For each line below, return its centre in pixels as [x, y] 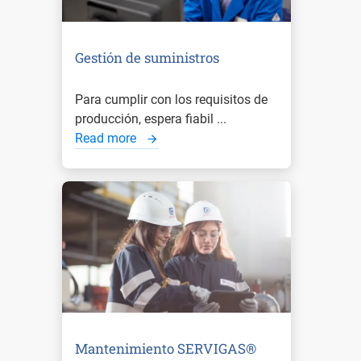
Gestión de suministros [147, 57]
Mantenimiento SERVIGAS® [166, 348]
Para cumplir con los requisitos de [171, 99]
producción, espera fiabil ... [151, 118]
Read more [107, 138]
